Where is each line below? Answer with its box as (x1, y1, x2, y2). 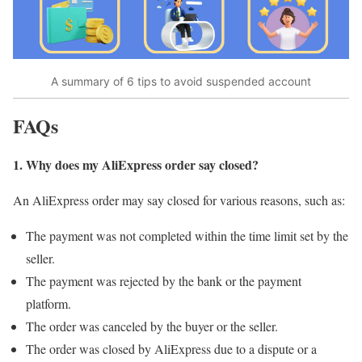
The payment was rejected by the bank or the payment (26, 272, 301, 290)
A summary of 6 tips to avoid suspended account (51, 74, 311, 88)
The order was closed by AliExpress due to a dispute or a (26, 340, 317, 358)
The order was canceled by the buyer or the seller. (26, 318, 278, 335)
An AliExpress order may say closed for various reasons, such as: (13, 192, 345, 209)
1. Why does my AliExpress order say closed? (13, 155, 259, 175)
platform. (26, 295, 71, 313)
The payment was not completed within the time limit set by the (26, 227, 348, 245)
